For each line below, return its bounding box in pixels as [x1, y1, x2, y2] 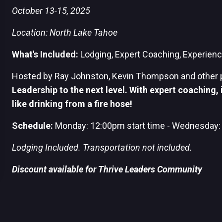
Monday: [55, 120, 88, 131]
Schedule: [12, 120, 53, 131]
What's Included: [12, 49, 78, 59]
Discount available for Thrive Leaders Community [12, 164, 202, 174]
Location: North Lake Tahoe [12, 27, 117, 38]
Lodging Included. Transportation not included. [12, 142, 196, 153]
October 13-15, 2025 [12, 5, 90, 16]
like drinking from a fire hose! [12, 99, 132, 109]
